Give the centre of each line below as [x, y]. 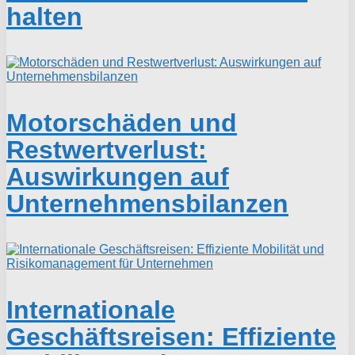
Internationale [91, 309]
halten [44, 16]
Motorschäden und [122, 122]
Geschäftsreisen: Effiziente [171, 336]
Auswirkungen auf [118, 176]
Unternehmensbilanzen [147, 203]
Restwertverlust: [107, 149]
